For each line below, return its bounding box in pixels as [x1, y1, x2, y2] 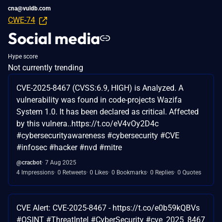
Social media [8, 28, 100, 48]
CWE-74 [8, 15, 35, 25]
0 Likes [90, 168, 108, 176]
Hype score [8, 53, 38, 60]
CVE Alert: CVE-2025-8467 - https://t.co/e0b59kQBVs [16, 203, 200, 213]
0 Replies [150, 168, 174, 176]
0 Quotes [177, 168, 201, 176]
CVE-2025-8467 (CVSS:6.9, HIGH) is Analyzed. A [16, 83, 183, 93]
